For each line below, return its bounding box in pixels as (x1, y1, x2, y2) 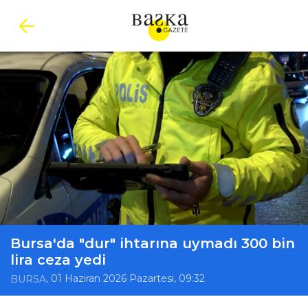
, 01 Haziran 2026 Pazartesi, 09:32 (46, 272, 205, 285)
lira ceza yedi (10, 252, 106, 268)
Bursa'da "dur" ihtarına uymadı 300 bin (10, 235, 295, 252)
